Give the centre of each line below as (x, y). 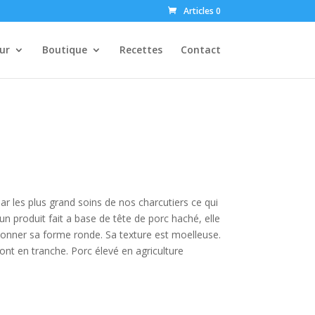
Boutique (64, 50)
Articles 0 (202, 11)
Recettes (141, 50)
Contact (200, 50)
